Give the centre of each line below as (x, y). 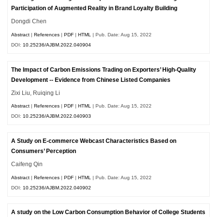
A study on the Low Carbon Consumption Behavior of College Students (108, 212)
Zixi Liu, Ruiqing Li (36, 93)
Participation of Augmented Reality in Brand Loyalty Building (94, 8)
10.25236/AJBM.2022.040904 (57, 45)
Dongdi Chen (29, 22)
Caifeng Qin (27, 164)
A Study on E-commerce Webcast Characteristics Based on (94, 141)
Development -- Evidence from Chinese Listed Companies (91, 80)
